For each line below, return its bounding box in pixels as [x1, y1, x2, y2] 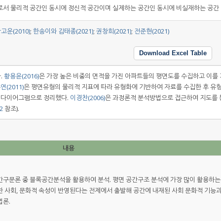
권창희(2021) [96, 26, 131, 36]
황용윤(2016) [4, 71, 39, 80]
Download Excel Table [139, 49, 207, 57]
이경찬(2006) [70, 93, 105, 102]
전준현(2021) [134, 26, 169, 36]
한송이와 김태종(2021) [33, 26, 93, 36]
